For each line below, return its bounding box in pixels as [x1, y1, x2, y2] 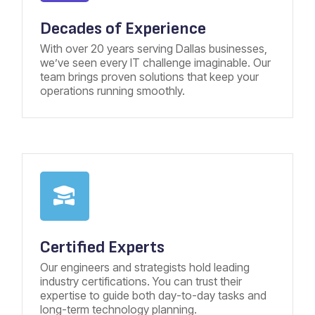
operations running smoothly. [39, 83, 185, 98]
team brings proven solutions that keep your [39, 69, 259, 84]
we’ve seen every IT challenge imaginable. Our [39, 55, 271, 70]
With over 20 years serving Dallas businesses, [39, 41, 267, 56]
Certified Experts [39, 236, 165, 257]
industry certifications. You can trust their [39, 274, 242, 288]
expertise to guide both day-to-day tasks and [39, 288, 266, 302]
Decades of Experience [39, 18, 206, 39]
